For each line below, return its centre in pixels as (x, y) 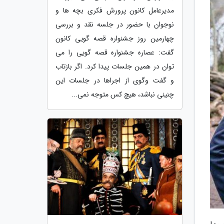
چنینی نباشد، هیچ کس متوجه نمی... (123, 94)
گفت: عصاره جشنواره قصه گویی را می (115, 52)
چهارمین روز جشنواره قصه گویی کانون (115, 38)
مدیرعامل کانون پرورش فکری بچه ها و (115, 10)
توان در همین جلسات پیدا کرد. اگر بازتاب (115, 66)
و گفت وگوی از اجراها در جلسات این (115, 80)
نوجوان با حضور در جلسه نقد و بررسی (115, 24)
